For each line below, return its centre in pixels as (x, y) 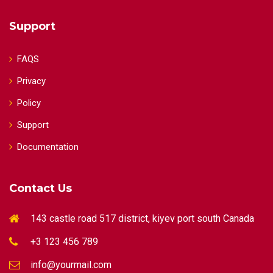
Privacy (31, 81)
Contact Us (41, 188)
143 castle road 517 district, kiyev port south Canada (142, 218)
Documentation (48, 147)
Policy (29, 103)
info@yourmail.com (71, 265)
